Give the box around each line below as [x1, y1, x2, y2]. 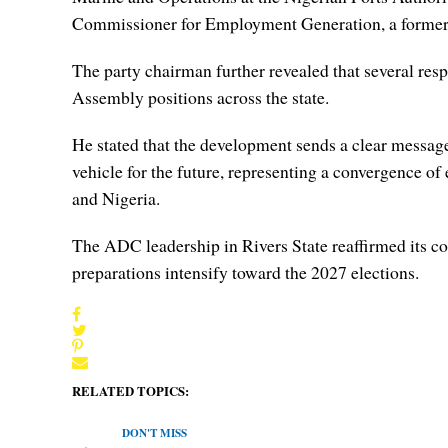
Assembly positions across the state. [72, 85, 329, 109]
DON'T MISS [122, 424, 187, 441]
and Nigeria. [72, 186, 160, 210]
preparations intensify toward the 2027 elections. [72, 260, 419, 284]
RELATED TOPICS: [72, 382, 189, 400]
